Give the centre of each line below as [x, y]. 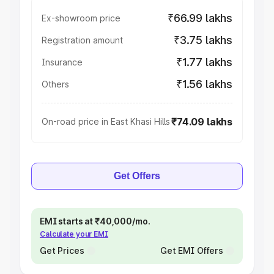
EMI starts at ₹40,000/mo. [95, 221]
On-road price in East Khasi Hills [106, 121]
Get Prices [62, 250]
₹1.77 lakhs [204, 62]
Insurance [62, 62]
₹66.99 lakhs [200, 18]
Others [55, 84]
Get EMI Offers [191, 250]
